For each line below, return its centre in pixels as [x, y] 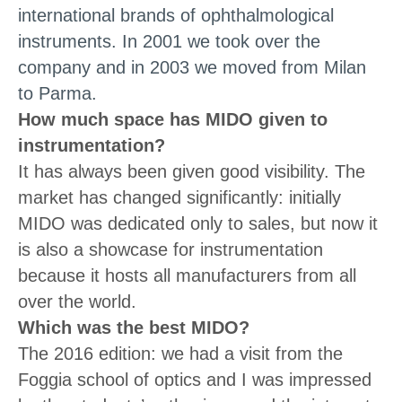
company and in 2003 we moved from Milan [192, 67]
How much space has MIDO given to [173, 119]
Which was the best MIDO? [134, 327]
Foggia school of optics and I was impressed [195, 379]
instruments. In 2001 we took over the [169, 41]
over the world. [77, 301]
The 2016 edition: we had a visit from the [180, 353]
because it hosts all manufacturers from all [187, 275]
